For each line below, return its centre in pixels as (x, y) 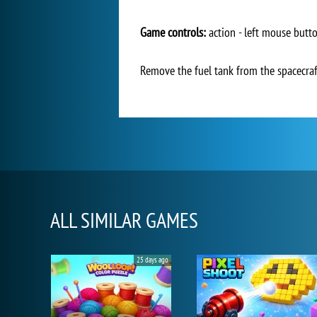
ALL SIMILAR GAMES (124, 220)
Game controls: (173, 32)
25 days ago (152, 260)
